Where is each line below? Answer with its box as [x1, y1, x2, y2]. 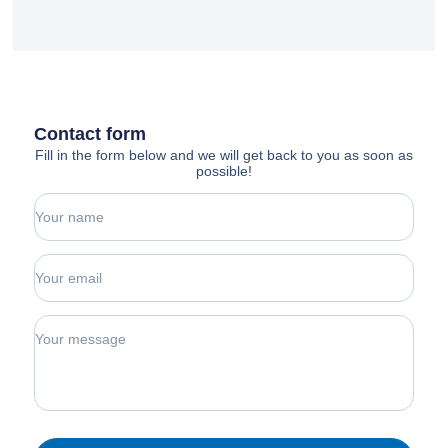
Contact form [34, 124, 147, 145]
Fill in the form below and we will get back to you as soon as [35, 147, 413, 164]
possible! [196, 163, 252, 180]
